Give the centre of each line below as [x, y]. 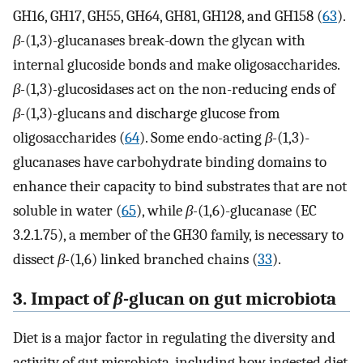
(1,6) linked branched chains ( [164, 259]
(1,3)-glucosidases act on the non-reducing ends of [180, 89]
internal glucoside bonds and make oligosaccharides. [176, 64]
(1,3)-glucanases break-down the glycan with [165, 40]
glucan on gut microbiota [233, 299]
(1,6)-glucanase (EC [257, 210]
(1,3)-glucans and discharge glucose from [152, 113]
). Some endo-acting [202, 137]
